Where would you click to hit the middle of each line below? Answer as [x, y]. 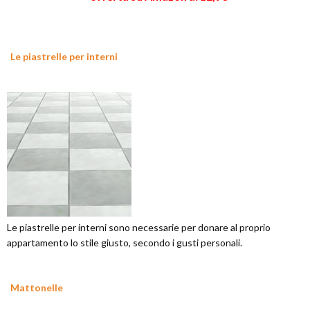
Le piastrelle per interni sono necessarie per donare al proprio [139, 228]
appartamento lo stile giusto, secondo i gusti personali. [125, 243]
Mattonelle [37, 288]
